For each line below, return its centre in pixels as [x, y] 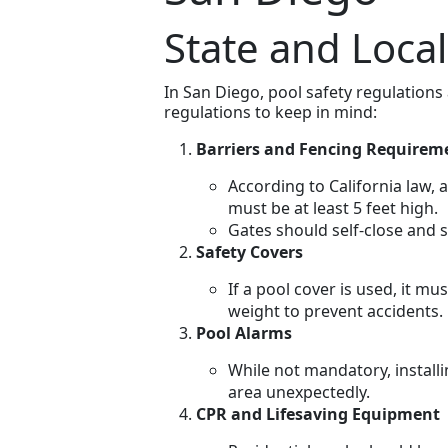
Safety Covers [249, 252]
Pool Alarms [243, 333]
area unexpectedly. [298, 392]
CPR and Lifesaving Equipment [317, 414]
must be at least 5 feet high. [332, 208]
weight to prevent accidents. [335, 311]
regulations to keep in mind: [270, 112]
